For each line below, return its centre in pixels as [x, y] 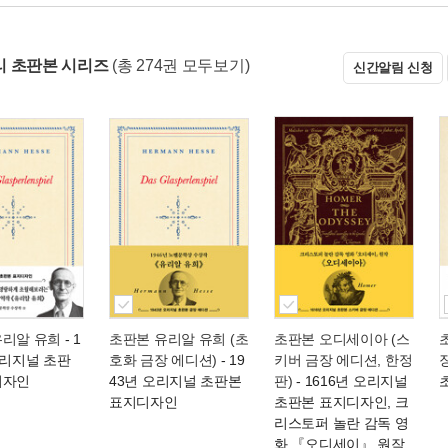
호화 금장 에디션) [163, 360]
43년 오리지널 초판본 [175, 381]
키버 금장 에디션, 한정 [343, 360]
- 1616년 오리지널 [350, 381]
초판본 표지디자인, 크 [341, 402]
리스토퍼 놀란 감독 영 [341, 423]
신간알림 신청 [392, 67]
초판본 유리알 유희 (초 [179, 339]
